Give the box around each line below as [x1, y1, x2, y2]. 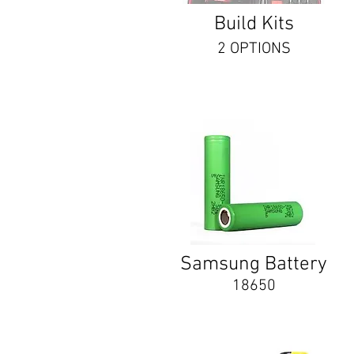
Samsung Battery [180, 253, 327, 277]
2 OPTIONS [217, 40, 291, 58]
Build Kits [213, 13, 294, 36]
